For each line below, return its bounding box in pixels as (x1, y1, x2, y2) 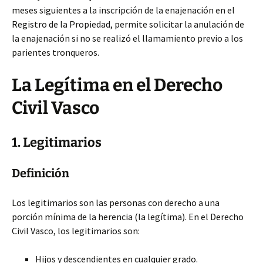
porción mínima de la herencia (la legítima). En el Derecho (12, 211, 244, 222)
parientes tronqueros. (12, 46, 99, 58)
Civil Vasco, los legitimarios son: (12, 225, 140, 237)
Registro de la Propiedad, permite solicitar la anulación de (12, 18, 244, 30)
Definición (12, 166, 69, 180)
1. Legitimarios (12, 134, 102, 150)
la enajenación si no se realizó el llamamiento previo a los (12, 32, 243, 44)
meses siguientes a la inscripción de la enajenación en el (12, 4, 235, 16)
